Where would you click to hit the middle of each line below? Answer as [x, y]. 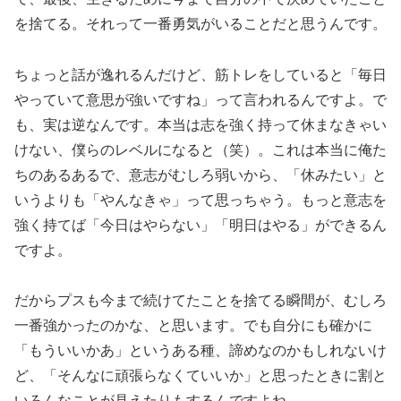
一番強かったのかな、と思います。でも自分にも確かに [193, 326]
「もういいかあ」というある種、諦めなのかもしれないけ [200, 351]
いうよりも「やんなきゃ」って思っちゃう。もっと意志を [200, 200]
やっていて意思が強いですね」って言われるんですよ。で [200, 99]
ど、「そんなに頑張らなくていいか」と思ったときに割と [200, 376]
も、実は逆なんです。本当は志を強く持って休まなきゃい [200, 124]
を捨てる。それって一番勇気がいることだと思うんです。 [200, 23]
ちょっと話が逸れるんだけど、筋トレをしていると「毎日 [200, 74]
